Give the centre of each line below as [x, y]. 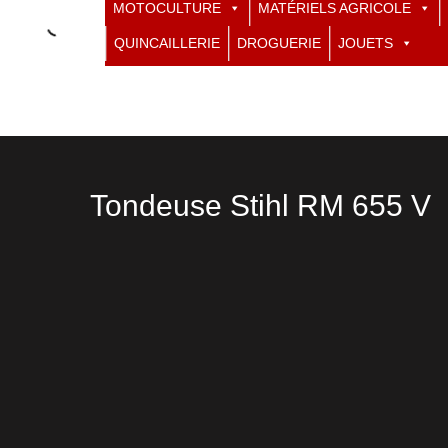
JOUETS [365, 43]
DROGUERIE [279, 43]
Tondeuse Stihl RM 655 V [260, 205]
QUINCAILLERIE [167, 43]
